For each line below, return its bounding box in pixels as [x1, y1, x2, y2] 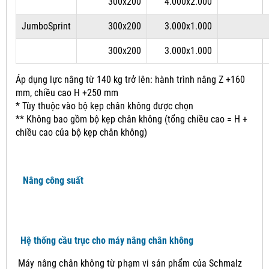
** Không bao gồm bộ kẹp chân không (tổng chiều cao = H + [16, 113, 247, 125]
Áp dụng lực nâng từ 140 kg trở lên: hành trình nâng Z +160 [16, 73, 245, 85]
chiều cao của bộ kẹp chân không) [16, 126, 147, 138]
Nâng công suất [16, 174, 83, 186]
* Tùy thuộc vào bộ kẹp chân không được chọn [16, 100, 193, 112]
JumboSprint [22, 20, 71, 32]
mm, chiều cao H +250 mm [16, 86, 118, 98]
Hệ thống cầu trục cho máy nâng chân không [16, 234, 193, 246]
